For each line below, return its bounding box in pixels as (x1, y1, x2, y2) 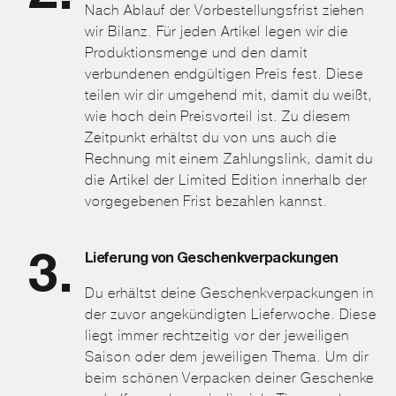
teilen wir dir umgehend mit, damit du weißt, (85, 86, 373, 103)
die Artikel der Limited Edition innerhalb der (85, 171, 368, 188)
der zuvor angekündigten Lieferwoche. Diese (85, 305, 377, 323)
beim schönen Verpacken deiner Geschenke (85, 369, 375, 386)
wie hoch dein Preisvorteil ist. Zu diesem (85, 107, 352, 125)
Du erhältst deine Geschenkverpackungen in (85, 284, 375, 301)
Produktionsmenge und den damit (85, 43, 308, 61)
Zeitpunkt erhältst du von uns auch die (85, 128, 337, 146)
